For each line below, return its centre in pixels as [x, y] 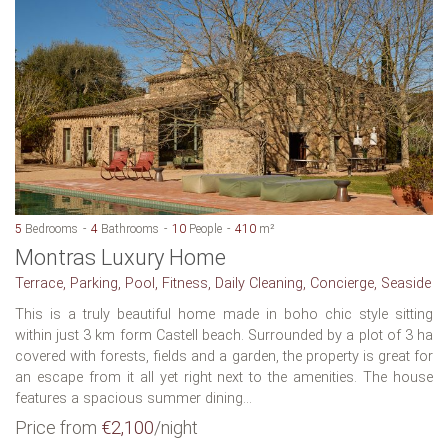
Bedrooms [50, 228]
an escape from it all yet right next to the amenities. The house [224, 377]
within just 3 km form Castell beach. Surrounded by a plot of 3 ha [224, 335]
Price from [58, 427]
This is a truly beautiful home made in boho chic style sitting [224, 314]
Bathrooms [128, 228]
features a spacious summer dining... [133, 398]
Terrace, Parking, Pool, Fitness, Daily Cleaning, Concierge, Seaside [223, 283]
